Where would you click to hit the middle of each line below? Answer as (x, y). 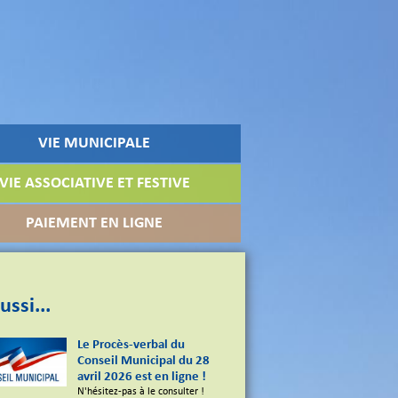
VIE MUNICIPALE (94, 143)
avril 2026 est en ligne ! (142, 378)
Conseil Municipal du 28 (144, 362)
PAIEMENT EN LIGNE (94, 223)
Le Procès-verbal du (131, 346)
